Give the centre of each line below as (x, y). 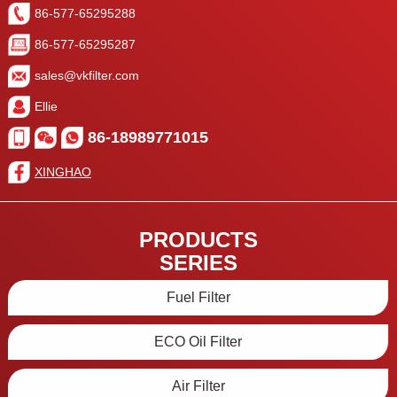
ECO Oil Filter (198, 342)
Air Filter (198, 386)
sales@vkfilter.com (86, 76)
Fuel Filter (198, 298)
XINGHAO (62, 172)
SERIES (198, 263)
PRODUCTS (198, 240)
